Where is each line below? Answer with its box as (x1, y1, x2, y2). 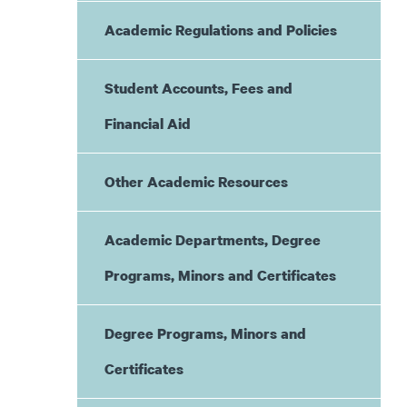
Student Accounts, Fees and (104, 78, 293, 98)
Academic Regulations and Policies (104, 20, 337, 40)
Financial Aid (104, 114, 191, 134)
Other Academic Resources (104, 172, 288, 192)
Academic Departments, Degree (104, 230, 321, 250)
